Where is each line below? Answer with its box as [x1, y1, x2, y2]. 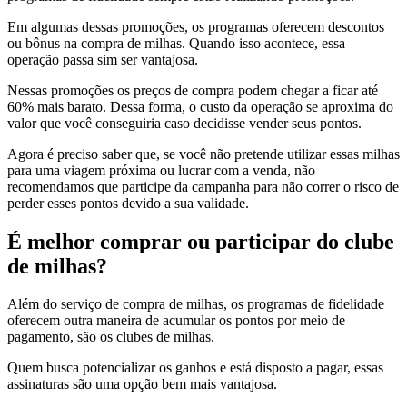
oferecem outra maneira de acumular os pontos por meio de [7, 313, 345, 329]
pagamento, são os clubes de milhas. [7, 329, 214, 345]
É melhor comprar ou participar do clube [7, 229, 394, 253]
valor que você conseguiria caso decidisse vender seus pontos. [7, 114, 362, 131]
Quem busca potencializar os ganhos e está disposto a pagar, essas [7, 360, 383, 376]
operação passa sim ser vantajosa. [7, 51, 198, 67]
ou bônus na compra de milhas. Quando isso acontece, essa [7, 35, 345, 51]
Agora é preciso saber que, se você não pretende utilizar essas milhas [7, 145, 400, 162]
